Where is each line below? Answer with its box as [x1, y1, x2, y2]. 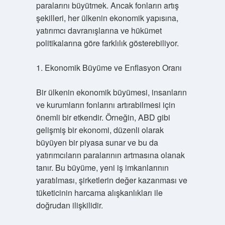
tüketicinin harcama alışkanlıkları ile [36, 187, 163, 198]
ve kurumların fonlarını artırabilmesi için [36, 99, 175, 110]
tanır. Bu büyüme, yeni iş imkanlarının [36, 162, 169, 173]
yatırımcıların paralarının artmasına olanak [36, 149, 185, 161]
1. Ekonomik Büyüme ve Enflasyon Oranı [36, 62, 182, 73]
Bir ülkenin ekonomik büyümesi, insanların [36, 86, 187, 98]
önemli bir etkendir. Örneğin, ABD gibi [36, 111, 170, 123]
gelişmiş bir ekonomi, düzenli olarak [36, 124, 164, 136]
